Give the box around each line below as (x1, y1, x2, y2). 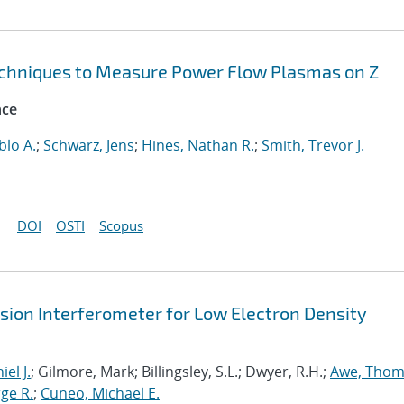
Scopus (99, 216, 143, 234)
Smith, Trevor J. (262, 135, 364, 155)
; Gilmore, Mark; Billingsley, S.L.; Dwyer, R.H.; (31, 362, 330, 381)
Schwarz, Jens (43, 135, 134, 155)
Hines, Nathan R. (142, 135, 254, 155)
